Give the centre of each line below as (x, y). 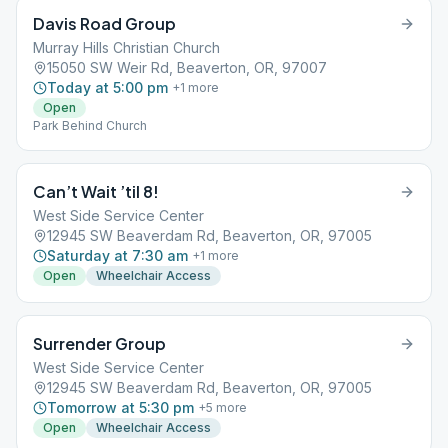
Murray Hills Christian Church (126, 47)
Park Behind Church (90, 125)
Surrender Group (99, 343)
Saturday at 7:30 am (117, 255)
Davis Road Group (104, 23)
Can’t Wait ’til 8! (96, 191)
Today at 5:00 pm (107, 87)
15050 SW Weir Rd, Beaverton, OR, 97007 (187, 67)
